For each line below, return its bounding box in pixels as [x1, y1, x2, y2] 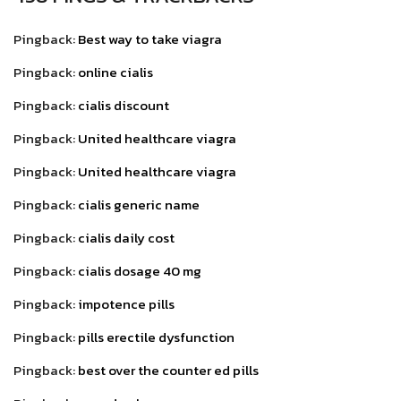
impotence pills [78, 293, 175, 314]
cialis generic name [78, 193, 200, 215]
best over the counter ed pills [78, 359, 259, 380]
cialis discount [78, 94, 169, 115]
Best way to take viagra [78, 28, 222, 49]
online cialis [78, 61, 153, 82]
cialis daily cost [78, 226, 175, 248]
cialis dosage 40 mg [78, 260, 201, 281]
